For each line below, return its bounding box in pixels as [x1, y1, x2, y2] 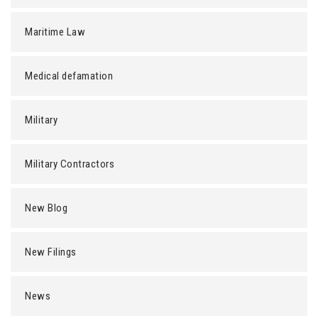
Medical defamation [25, 70, 113, 82]
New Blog [25, 202, 67, 214]
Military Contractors [25, 158, 114, 170]
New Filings [25, 246, 77, 258]
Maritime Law [25, 26, 85, 38]
